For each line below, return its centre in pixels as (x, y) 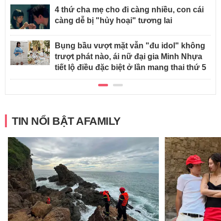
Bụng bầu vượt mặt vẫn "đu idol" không (130, 45)
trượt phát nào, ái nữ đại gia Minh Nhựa (129, 56)
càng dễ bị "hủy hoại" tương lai (113, 20)
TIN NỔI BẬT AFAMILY (66, 121)
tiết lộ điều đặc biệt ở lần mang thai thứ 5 (130, 67)
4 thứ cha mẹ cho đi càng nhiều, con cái (129, 9)
